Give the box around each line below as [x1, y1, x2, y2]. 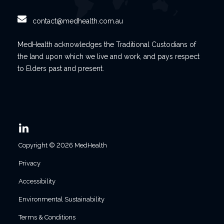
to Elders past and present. [17, 64, 104, 72]
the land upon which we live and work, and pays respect [17, 52, 199, 60]
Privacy [18, 159, 40, 167]
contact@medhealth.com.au [32, 17, 123, 25]
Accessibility [18, 177, 55, 185]
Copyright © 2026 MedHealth [18, 141, 107, 149]
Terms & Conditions [18, 213, 75, 221]
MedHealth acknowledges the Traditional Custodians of [17, 40, 196, 48]
